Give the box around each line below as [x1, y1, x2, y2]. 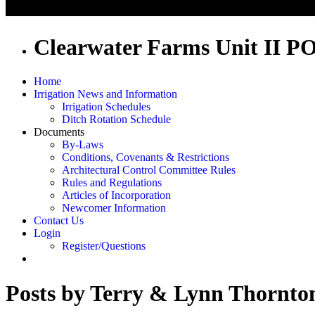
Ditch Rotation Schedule [62, 113, 171, 126]
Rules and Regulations [62, 176, 162, 189]
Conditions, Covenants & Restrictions [62, 151, 229, 164]
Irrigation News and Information [34, 88, 177, 101]
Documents [34, 126, 84, 139]
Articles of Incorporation [62, 189, 171, 202]
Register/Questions [62, 240, 146, 252]
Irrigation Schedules [62, 101, 150, 113]
